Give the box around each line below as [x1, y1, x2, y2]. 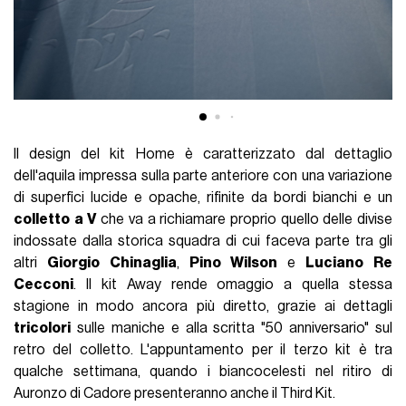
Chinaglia [109, 256, 177, 271]
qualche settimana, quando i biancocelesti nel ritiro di [14, 364, 392, 380]
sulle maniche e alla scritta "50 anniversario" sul [71, 321, 392, 336]
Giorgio [46, 256, 100, 271]
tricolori [14, 321, 72, 336]
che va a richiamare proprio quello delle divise [96, 212, 392, 227]
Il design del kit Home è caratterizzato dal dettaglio [14, 147, 392, 162]
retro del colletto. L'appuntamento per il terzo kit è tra [14, 343, 392, 358]
